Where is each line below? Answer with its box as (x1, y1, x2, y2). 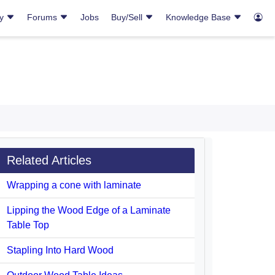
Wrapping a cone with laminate (7, 180, 141, 190)
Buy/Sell (111, 12, 145, 22)
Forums (27, 12, 60, 22)
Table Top (7, 220, 49, 230)
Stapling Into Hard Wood (7, 245, 114, 255)
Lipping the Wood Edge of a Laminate (7, 205, 171, 215)
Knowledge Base (166, 12, 233, 22)
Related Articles (7, 153, 91, 167)
